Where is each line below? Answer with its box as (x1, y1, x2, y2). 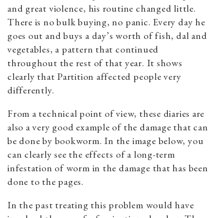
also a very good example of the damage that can (7, 121, 208, 134)
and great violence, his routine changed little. (7, 2, 196, 15)
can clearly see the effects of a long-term (7, 148, 175, 161)
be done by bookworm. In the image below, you (7, 134, 204, 147)
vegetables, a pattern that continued (7, 43, 159, 56)
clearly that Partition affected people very (7, 70, 182, 83)
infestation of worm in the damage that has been (7, 162, 208, 175)
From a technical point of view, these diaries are (7, 107, 205, 120)
